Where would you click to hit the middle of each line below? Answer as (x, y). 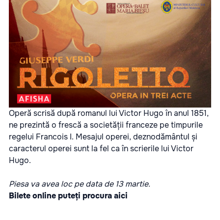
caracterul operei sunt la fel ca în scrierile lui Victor (101, 148)
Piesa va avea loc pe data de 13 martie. (80, 184)
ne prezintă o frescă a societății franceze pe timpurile (106, 125)
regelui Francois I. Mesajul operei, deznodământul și (103, 137)
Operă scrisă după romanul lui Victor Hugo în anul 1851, (109, 113)
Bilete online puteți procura (61, 195)
